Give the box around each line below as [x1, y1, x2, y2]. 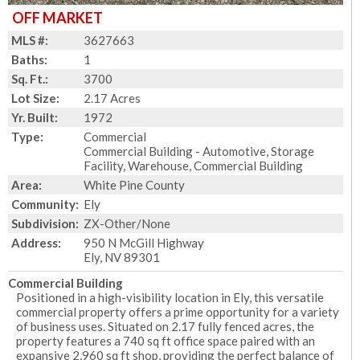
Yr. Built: [11, 110, 58, 125]
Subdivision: [11, 216, 79, 231]
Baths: [11, 52, 47, 67]
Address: [11, 235, 61, 250]
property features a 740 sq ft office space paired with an [16, 333, 315, 348]
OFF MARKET [12, 9, 103, 27]
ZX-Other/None [84, 216, 170, 231]
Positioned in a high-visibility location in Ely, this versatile [16, 290, 324, 305]
